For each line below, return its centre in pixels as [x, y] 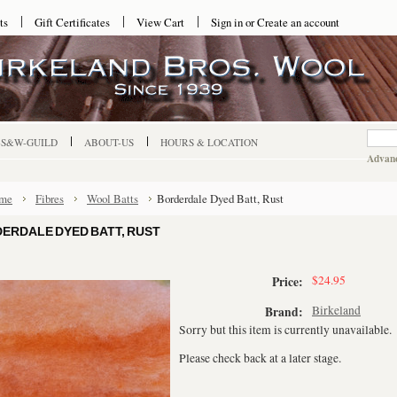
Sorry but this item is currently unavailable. [285, 330]
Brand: [284, 312]
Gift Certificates [72, 22]
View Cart [160, 22]
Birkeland [336, 310]
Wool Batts [113, 198]
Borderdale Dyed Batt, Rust [220, 198]
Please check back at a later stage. [260, 358]
